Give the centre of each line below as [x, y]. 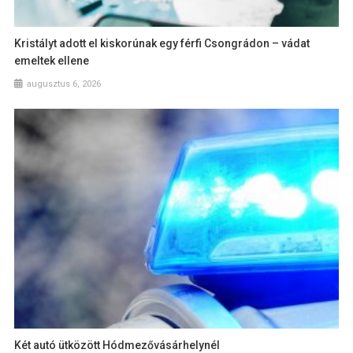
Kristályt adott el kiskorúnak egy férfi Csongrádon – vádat [162, 43]
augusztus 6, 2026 [64, 84]
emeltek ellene [52, 60]
